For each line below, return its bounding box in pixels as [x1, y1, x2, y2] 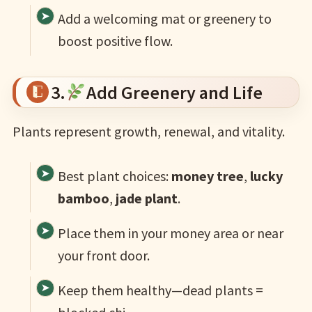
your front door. [57, 246, 150, 264]
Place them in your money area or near [57, 224, 283, 242]
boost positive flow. [57, 31, 173, 49]
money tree [171, 166, 244, 185]
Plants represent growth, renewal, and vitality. [12, 122, 285, 140]
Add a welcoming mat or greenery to [57, 9, 272, 27]
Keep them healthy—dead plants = [57, 281, 263, 299]
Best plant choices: [57, 166, 171, 185]
